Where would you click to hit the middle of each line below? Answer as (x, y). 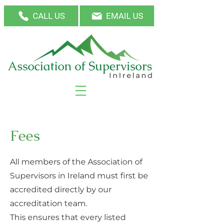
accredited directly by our (61, 190)
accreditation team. (49, 203)
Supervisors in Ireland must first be (79, 176)
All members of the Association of (76, 162)
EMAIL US (125, 16)
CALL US (49, 16)
